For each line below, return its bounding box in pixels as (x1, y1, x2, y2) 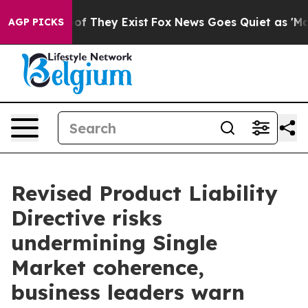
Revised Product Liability (11, 180, 278, 206)
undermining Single (11, 230, 217, 256)
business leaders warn (11, 279, 245, 305)
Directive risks (11, 205, 162, 231)
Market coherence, (11, 254, 204, 280)
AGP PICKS (8, 16, 64, 28)
